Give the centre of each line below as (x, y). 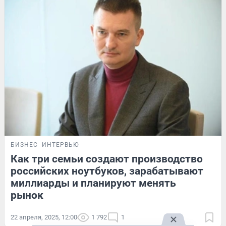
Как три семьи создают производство (107, 159)
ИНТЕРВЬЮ (61, 145)
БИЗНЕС (24, 145)
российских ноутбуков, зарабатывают (107, 171)
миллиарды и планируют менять (93, 183)
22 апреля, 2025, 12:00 (44, 217)
